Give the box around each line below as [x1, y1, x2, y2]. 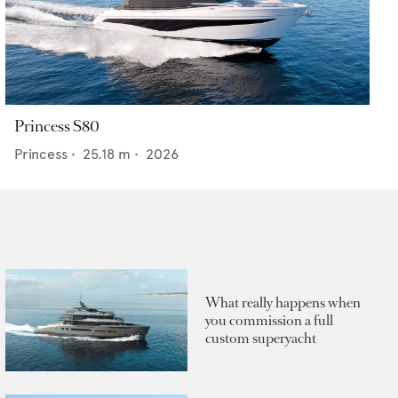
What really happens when [205, 292, 361, 312]
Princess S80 [14, 115, 99, 138]
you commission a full [205, 310, 333, 330]
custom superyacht [205, 328, 316, 347]
